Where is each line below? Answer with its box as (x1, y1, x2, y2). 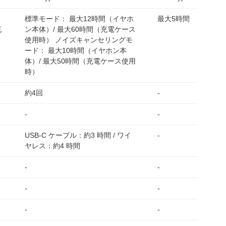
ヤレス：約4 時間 (25, 142, 80, 150)
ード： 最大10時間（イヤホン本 (25, 46, 127, 54)
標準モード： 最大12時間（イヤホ (25, 15, 134, 23)
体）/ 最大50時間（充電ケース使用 (25, 57, 136, 65)
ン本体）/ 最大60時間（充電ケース (25, 25, 136, 33)
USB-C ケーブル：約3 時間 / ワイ (25, 131, 131, 139)
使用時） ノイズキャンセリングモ (25, 36, 133, 44)
